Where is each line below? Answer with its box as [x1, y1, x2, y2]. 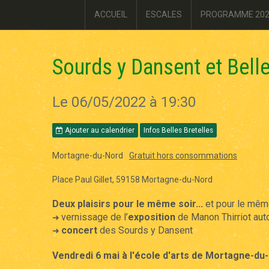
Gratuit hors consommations [129, 151, 237, 160]
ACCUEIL [94, 10, 127, 19]
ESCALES [146, 10, 182, 19]
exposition [128, 211, 175, 223]
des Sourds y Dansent [97, 225, 193, 236]
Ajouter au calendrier [63, 126, 134, 134]
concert [61, 225, 97, 236]
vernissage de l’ [61, 211, 128, 223]
